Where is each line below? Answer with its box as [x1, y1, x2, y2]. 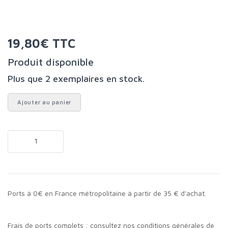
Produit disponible [14, 55, 94, 68]
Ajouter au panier [21, 98, 72, 105]
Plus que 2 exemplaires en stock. [13, 73, 145, 84]
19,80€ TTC [13, 36, 75, 50]
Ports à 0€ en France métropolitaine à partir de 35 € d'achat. [12, 188, 206, 197]
